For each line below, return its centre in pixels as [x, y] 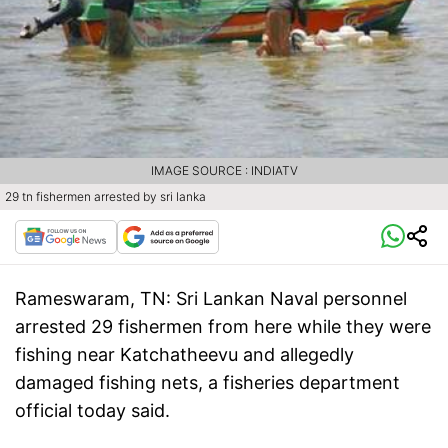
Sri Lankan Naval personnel [289, 299]
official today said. [92, 411]
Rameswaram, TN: [93, 299]
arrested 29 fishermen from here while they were [223, 327]
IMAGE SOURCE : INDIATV [224, 171]
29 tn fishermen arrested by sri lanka [105, 197]
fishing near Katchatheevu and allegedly [184, 355]
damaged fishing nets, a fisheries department [207, 383]
